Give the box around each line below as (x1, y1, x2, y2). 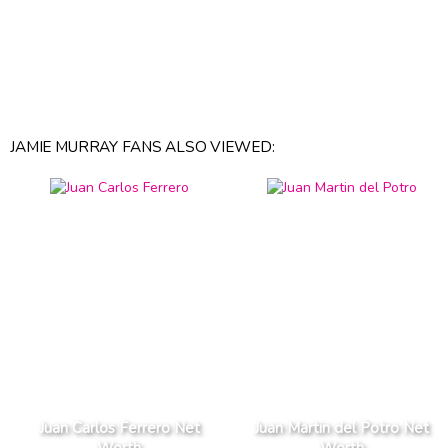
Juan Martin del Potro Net (254, 417, 430, 438)
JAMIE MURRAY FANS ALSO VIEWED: (10, 135, 275, 157)
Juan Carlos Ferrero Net (38, 417, 200, 438)
